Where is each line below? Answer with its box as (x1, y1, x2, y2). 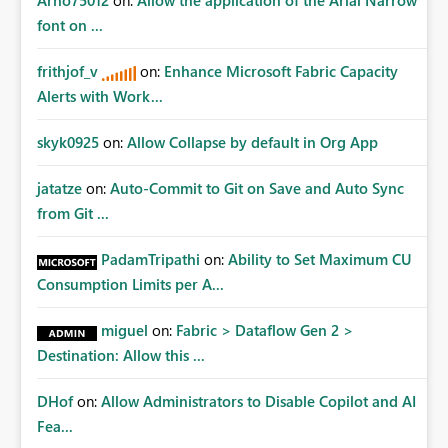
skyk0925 (37, 132, 99, 153)
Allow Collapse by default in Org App (127, 132, 378, 153)
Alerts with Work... (37, 86, 163, 107)
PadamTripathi (101, 249, 200, 270)
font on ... (37, 15, 103, 36)
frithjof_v (37, 61, 98, 82)
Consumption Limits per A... (37, 274, 224, 295)
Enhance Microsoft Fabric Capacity (164, 61, 398, 82)
